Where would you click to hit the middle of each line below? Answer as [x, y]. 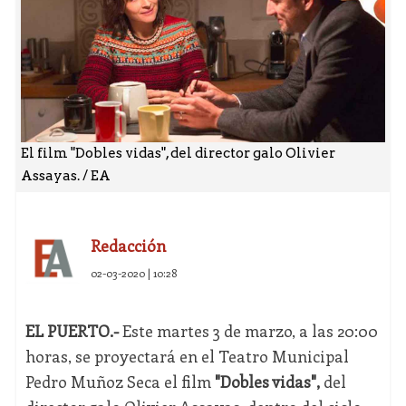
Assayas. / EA [65, 176]
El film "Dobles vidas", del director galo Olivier [178, 154]
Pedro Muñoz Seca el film [120, 382]
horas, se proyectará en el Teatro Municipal [187, 357]
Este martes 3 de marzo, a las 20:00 [248, 331]
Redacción [128, 246]
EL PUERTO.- [72, 331]
